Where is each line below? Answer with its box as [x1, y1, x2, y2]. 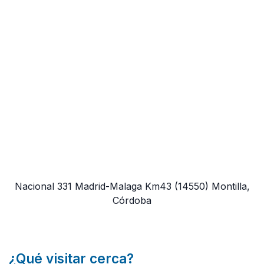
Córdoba [113, 194, 151, 207]
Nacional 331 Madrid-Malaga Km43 [14, 180, 171, 193]
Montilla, [211, 180, 250, 193]
